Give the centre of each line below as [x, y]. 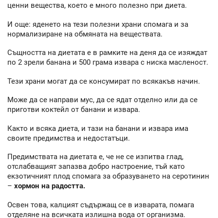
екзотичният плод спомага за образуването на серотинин [108, 176]
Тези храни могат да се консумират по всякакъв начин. [104, 81]
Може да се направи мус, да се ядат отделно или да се [102, 100]
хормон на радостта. [50, 186]
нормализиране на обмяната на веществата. [85, 34]
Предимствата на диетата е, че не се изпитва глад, [95, 157]
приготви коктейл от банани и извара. [74, 110]
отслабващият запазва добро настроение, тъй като [96, 167]
